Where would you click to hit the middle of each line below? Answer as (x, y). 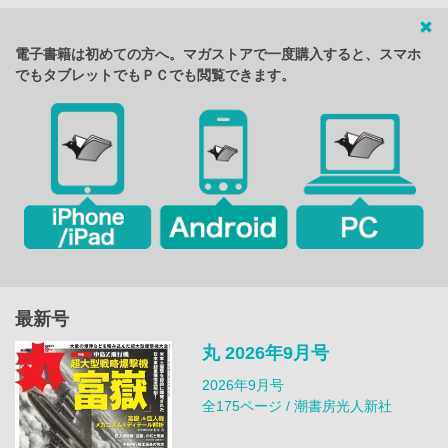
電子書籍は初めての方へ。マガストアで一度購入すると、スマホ (218, 54)
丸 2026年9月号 (265, 352)
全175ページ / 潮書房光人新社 (296, 405)
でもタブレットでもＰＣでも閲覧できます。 (155, 75)
